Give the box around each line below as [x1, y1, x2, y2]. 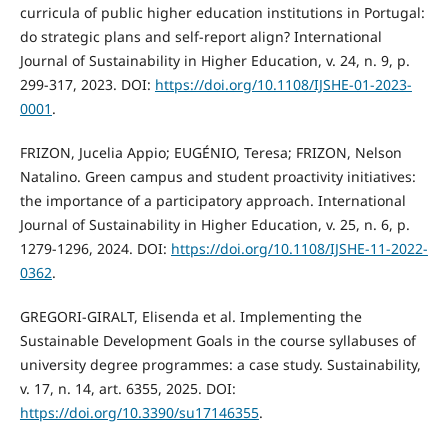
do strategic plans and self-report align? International [19, 26, 382, 46]
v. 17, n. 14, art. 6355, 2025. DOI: [19, 378, 236, 398]
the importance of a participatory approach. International [19, 190, 406, 210]
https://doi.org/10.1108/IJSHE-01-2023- [154, 74, 412, 94]
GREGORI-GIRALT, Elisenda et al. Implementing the [19, 306, 362, 326]
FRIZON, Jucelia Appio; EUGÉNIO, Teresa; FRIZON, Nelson [19, 142, 402, 162]
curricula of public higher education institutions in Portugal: [19, 2, 425, 22]
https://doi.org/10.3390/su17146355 [19, 402, 259, 422]
